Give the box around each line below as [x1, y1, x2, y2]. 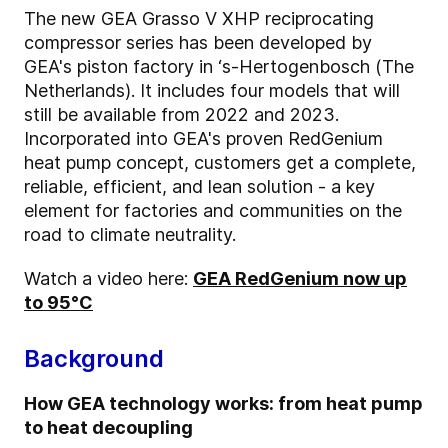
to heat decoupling [24, 417, 193, 439]
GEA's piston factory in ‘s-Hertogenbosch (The [24, 56, 414, 78]
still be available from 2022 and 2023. [24, 104, 339, 126]
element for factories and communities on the [24, 200, 402, 222]
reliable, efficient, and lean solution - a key [24, 176, 375, 198]
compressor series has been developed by [24, 32, 372, 54]
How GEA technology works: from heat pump [24, 393, 423, 415]
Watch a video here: [24, 268, 193, 290]
